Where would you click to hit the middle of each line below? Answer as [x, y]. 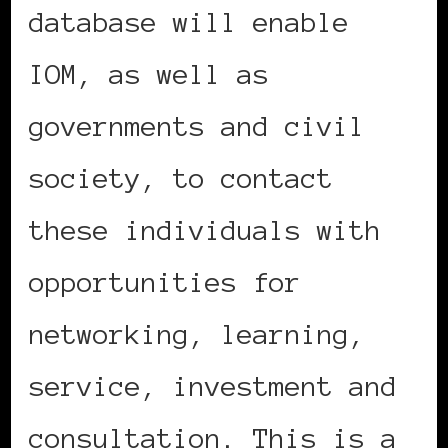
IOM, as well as [149, 74]
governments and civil [197, 126]
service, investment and [213, 386]
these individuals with [205, 230]
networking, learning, [197, 334]
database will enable [189, 22]
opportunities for [165, 282]
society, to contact [181, 178]
